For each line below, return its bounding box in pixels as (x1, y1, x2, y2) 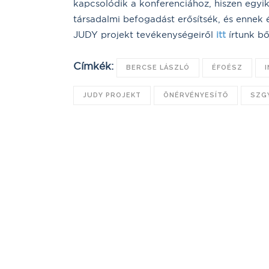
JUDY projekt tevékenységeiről (73, 29, 216, 41)
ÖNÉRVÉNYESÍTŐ (163, 91, 228, 100)
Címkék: (73, 59, 113, 73)
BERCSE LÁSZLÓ (126, 64, 190, 72)
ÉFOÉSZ (212, 64, 243, 72)
